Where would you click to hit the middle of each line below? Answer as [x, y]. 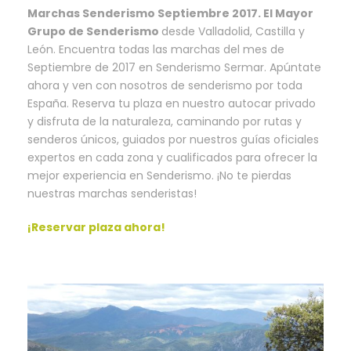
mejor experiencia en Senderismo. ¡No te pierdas [159, 175]
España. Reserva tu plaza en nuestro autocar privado [172, 103]
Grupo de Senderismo [94, 31]
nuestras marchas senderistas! [112, 193]
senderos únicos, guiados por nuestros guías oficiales [173, 139]
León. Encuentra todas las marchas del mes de [156, 49]
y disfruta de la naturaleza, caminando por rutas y [165, 121]
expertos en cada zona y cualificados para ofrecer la [172, 157]
